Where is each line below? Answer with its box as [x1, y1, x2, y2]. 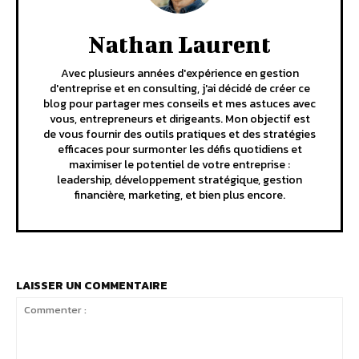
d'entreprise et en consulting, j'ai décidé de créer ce [49, 79, 310, 97]
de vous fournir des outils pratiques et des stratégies [43, 125, 316, 143]
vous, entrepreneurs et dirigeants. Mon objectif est [49, 110, 310, 127]
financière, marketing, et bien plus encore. [74, 186, 285, 204]
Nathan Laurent [88, 30, 271, 58]
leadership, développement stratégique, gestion [57, 171, 302, 188]
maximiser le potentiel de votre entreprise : [69, 155, 290, 173]
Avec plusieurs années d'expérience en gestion [60, 64, 299, 82]
